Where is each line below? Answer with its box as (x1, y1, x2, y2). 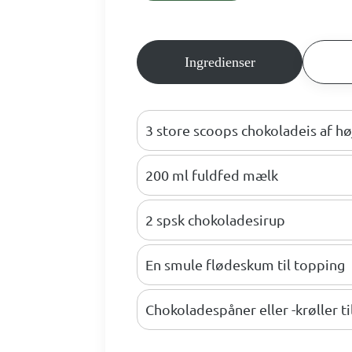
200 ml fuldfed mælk (145, 167, 279, 184)
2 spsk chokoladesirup (145, 211, 286, 229)
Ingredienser (184, 54, 255, 71)
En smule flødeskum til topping (145, 256, 346, 273)
